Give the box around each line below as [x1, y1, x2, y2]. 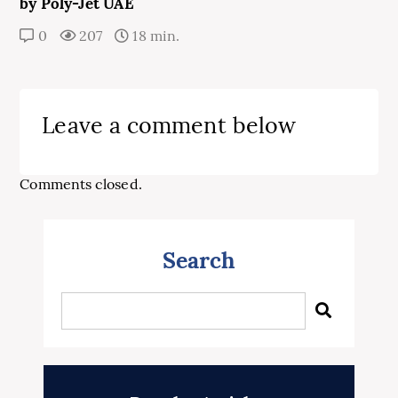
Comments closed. [20, 175, 142, 194]
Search [162, 246, 236, 275]
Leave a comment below [42, 111, 297, 140]
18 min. [129, 27, 179, 45]
